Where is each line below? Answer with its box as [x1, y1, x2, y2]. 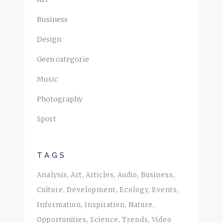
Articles [86, 170, 114, 179]
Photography [37, 94, 83, 104]
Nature [128, 200, 153, 209]
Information [37, 200, 81, 209]
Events [152, 185, 177, 194]
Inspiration [85, 200, 125, 209]
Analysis [37, 170, 67, 179]
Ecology [119, 185, 148, 194]
